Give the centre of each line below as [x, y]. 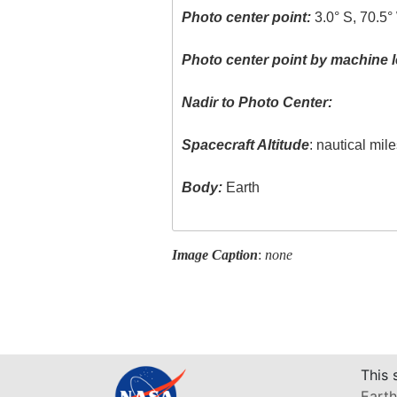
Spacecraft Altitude [246, 145]
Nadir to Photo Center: [257, 103]
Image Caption [214, 254]
